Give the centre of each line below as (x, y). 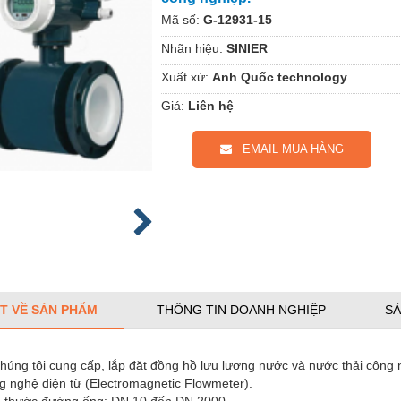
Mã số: (180, 19)
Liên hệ (211, 105)
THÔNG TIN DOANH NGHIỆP (241, 310)
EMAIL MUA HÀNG (288, 149)
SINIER (247, 48)
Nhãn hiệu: (192, 48)
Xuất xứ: (185, 77)
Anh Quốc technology (280, 77)
